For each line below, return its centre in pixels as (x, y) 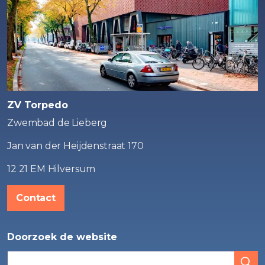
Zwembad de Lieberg (57, 123)
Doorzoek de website (62, 237)
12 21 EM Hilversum (51, 169)
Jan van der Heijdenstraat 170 (75, 146)
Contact (36, 198)
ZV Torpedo (38, 105)
